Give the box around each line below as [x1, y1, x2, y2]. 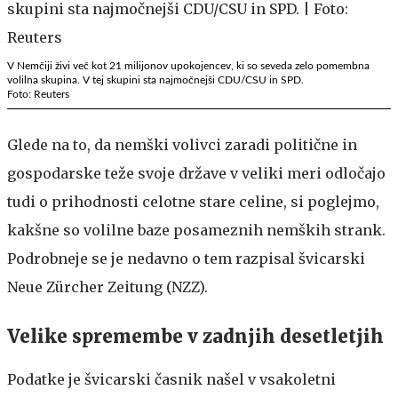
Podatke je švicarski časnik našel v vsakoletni [7, 370, 336, 388]
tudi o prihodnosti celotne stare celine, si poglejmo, [7, 192, 379, 211]
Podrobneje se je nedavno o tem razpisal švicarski [7, 249, 365, 267]
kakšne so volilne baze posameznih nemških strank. [7, 220, 386, 239]
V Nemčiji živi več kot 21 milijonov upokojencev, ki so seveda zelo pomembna [7, 60, 370, 71]
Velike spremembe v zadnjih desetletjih [7, 324, 384, 347]
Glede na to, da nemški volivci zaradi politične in [7, 135, 357, 154]
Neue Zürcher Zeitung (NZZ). [7, 277, 208, 296]
